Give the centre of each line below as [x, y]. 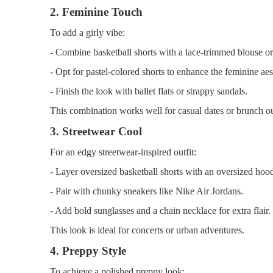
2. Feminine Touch [96, 12]
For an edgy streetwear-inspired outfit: [123, 152]
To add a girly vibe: [87, 32]
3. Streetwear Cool [96, 131]
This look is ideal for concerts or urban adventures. [147, 230]
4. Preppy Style [88, 250]
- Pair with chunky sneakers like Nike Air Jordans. [147, 191]
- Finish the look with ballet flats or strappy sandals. [149, 91]
